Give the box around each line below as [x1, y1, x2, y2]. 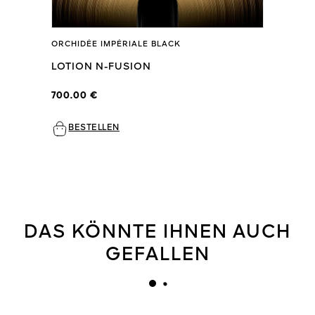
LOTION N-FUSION [51, 61, 152, 72]
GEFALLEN [105, 245, 210, 264]
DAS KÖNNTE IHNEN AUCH [24, 223, 291, 242]
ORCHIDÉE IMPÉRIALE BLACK [51, 40, 181, 49]
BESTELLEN [68, 123, 120, 132]
